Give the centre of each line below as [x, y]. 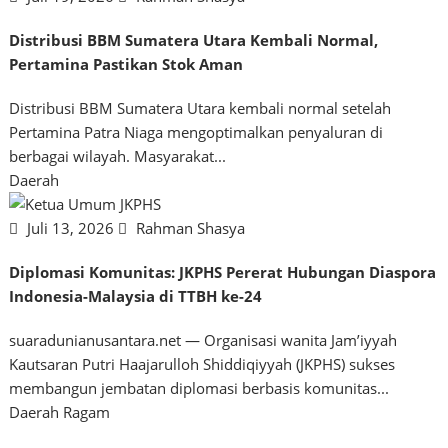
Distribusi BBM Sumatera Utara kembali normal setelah [200, 108]
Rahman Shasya [189, 228]
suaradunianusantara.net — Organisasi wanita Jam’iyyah [203, 340]
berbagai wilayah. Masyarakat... [118, 156]
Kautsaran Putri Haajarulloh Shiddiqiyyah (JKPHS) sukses [202, 364]
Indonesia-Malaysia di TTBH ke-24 [136, 296]
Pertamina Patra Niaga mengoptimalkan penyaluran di [196, 132]
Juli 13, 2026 [71, 228]
